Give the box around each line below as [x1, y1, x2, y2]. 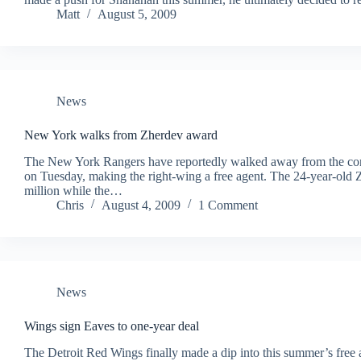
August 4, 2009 [102, 197, 180, 212]
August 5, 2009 [98, 7, 176, 22]
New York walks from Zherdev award [24, 128, 218, 143]
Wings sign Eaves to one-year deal [24, 318, 199, 333]
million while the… [24, 183, 122, 197]
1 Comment [198, 197, 258, 212]
